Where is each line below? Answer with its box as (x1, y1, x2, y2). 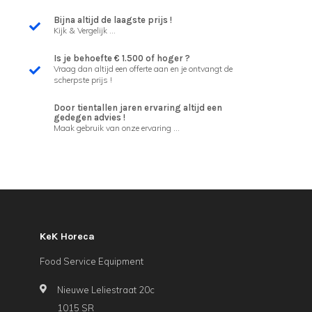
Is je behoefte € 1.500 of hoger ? (54, 53, 190, 63)
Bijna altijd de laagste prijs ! (54, 15, 172, 25)
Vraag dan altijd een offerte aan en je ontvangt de (54, 63, 233, 74)
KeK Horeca (40, 231, 95, 242)
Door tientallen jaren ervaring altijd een (54, 102, 222, 113)
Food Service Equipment (40, 256, 143, 267)
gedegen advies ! (54, 112, 125, 123)
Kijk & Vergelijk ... (54, 25, 116, 36)
